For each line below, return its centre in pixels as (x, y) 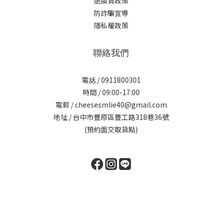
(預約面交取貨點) (111, 129)
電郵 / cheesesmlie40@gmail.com (111, 104)
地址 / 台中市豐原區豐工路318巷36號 (111, 117)
